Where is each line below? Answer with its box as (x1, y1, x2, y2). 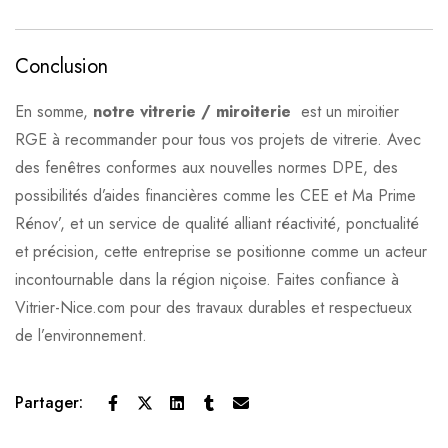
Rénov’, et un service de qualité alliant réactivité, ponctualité (15, 212, 419, 236)
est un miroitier (296, 100, 399, 124)
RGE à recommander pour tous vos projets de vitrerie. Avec (15, 128, 421, 152)
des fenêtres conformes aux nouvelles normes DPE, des (15, 156, 398, 180)
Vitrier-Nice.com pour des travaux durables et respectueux (15, 296, 412, 320)
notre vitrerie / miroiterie (93, 100, 296, 124)
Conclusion (15, 52, 108, 82)
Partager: (15, 391, 83, 415)
